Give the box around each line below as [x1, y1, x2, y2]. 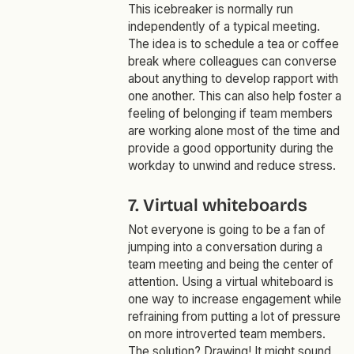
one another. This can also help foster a [127, 88, 341, 104]
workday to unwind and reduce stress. [127, 158, 336, 174]
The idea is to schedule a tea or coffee [127, 36, 339, 52]
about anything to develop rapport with [127, 71, 338, 87]
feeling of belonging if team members [127, 106, 333, 122]
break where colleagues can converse [127, 54, 337, 70]
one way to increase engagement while [127, 292, 341, 307]
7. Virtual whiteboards [127, 195, 307, 217]
